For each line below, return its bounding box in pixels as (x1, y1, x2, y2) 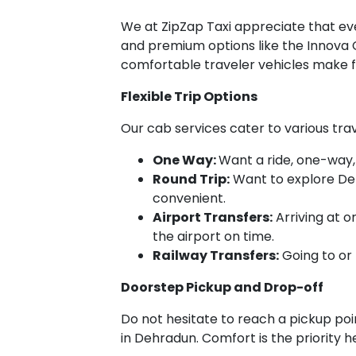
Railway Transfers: (153, 246, 279, 265)
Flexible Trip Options (121, 87, 257, 106)
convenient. (153, 188, 226, 207)
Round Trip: (153, 169, 230, 188)
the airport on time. (153, 226, 274, 246)
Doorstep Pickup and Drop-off (121, 277, 323, 296)
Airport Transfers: (153, 207, 273, 226)
